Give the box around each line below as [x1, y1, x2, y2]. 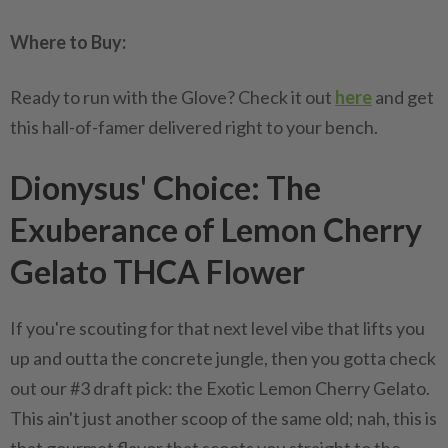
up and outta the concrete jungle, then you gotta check [10, 347, 436, 369]
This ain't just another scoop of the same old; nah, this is [10, 407, 437, 429]
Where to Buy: [10, 31, 126, 53]
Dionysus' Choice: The [10, 168, 321, 207]
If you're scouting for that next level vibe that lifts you [10, 317, 425, 339]
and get [372, 86, 434, 108]
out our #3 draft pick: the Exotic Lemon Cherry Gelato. [10, 377, 430, 399]
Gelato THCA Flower [10, 252, 305, 291]
